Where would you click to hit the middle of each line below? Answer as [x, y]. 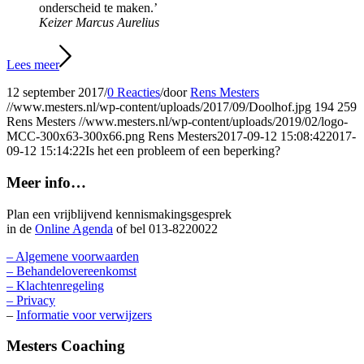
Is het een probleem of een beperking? [183, 151]
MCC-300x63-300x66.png [76, 136]
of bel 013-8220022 [165, 228]
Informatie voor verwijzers [84, 314]
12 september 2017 [55, 93]
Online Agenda [74, 228]
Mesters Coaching [66, 346]
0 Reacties [134, 93]
